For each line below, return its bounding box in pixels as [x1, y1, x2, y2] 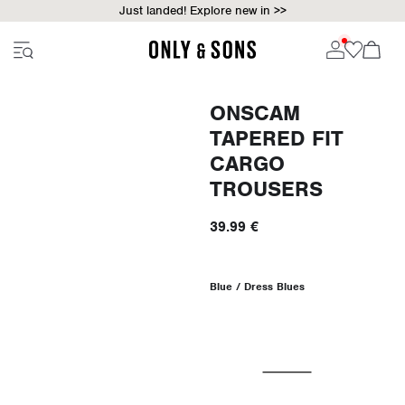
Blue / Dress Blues [209, 279, 305, 294]
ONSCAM [209, 99, 300, 127]
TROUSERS [209, 175, 323, 202]
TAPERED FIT [209, 125, 344, 152]
